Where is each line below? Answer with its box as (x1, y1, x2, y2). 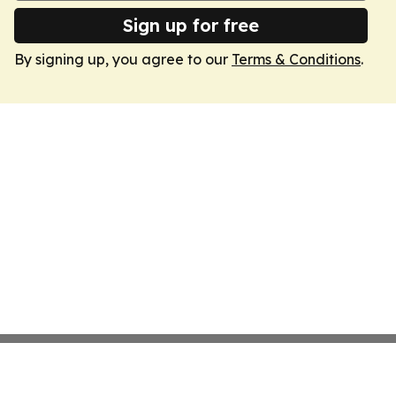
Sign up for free (123, 14, 259, 36)
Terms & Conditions (232, 50, 361, 68)
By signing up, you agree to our (14, 50, 232, 68)
